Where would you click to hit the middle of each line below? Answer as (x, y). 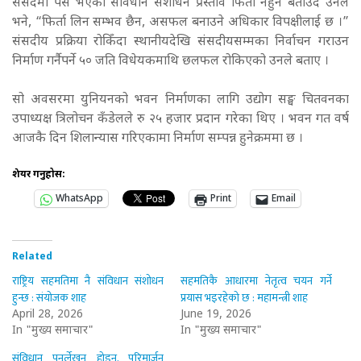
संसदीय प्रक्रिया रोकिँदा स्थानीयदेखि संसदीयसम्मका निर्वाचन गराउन (180, 43)
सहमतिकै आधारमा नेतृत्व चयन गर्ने (257, 281)
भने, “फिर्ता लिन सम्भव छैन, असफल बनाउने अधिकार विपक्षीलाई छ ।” (180, 23)
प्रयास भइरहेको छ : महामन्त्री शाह (244, 298)
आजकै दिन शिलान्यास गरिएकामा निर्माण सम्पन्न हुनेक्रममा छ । (159, 139)
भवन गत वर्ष (319, 120)
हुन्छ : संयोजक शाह (49, 298)
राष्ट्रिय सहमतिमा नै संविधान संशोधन (88, 281)
